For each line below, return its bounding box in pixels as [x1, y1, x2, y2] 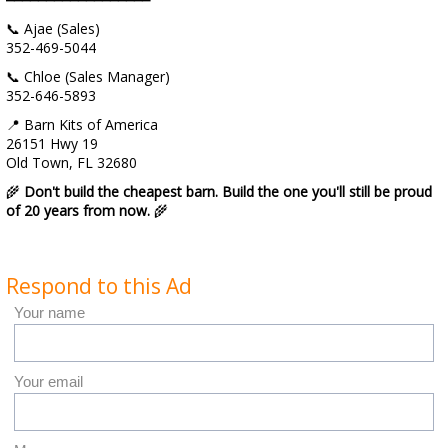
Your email [14, 373, 83, 390]
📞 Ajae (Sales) [6, 19, 100, 38]
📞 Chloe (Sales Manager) [6, 67, 170, 86]
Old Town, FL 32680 [6, 153, 137, 172]
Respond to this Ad [6, 272, 192, 300]
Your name [14, 304, 85, 321]
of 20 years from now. [6, 201, 150, 220]
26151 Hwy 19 [6, 134, 98, 153]
